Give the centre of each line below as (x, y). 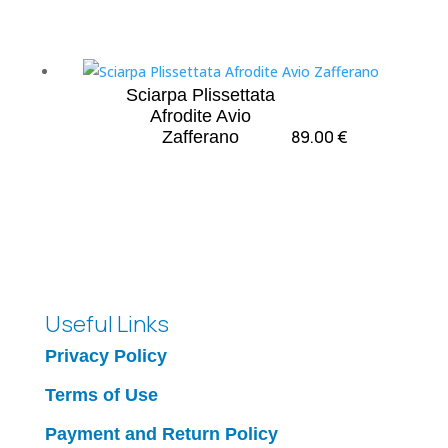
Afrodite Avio (200, 115)
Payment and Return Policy (161, 434)
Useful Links (106, 324)
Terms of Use (101, 395)
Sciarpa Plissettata (200, 94)
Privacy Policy (105, 356)
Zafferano (200, 136)
